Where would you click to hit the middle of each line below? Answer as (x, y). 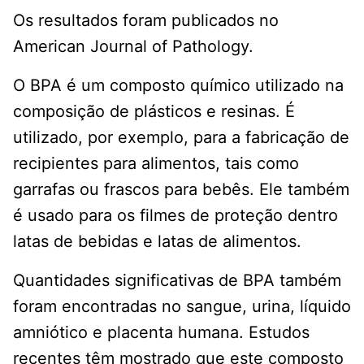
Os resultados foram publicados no (146, 21)
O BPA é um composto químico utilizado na (178, 86)
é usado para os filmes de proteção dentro (175, 216)
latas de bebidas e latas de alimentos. (157, 242)
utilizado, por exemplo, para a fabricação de (181, 138)
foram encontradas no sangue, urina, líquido (182, 307)
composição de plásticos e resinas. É (154, 112)
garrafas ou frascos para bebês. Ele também (181, 190)
